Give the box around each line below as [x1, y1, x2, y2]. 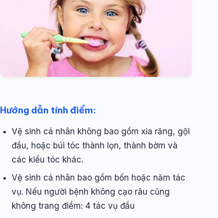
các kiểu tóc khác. [12, 155, 83, 165]
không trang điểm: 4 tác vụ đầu [12, 201, 135, 211]
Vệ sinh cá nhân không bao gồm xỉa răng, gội [12, 127, 190, 137]
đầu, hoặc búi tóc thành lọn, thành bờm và [12, 141, 178, 151]
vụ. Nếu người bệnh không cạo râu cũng [12, 187, 170, 197]
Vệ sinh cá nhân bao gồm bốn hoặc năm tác [12, 173, 185, 183]
